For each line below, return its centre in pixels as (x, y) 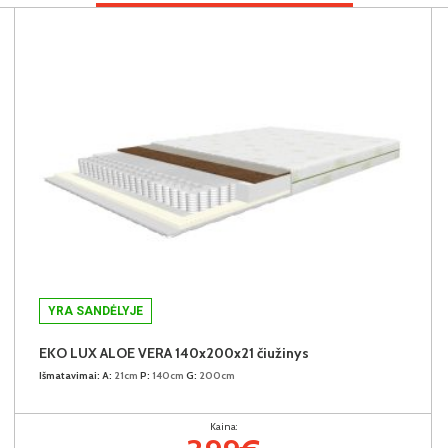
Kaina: (223, 426)
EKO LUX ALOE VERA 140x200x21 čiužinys (174, 352)
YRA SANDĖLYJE (95, 310)
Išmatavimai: (69, 375)
